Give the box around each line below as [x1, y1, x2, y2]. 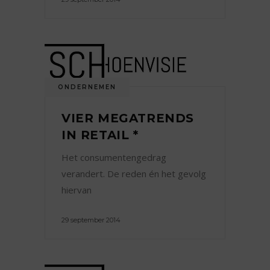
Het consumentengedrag [61, 151, 166, 163]
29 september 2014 [61, 215, 121, 224]
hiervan [61, 183, 92, 196]
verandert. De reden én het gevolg [61, 167, 206, 180]
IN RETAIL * [61, 127, 139, 142]
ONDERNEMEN [58, 83, 116, 91]
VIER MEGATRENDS [61, 110, 195, 125]
